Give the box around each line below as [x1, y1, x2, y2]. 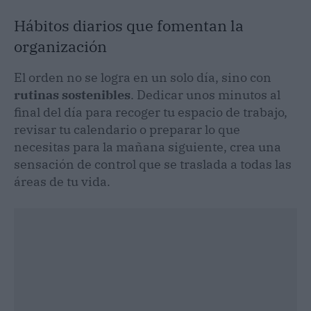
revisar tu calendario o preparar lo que [14, 121, 240, 137]
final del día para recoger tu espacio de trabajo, [14, 103, 287, 120]
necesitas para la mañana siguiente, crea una [14, 138, 281, 155]
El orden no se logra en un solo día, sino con [14, 69, 271, 85]
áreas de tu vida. [14, 173, 110, 190]
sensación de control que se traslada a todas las [14, 155, 292, 172]
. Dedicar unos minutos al [131, 86, 280, 103]
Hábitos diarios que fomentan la [14, 15, 244, 35]
